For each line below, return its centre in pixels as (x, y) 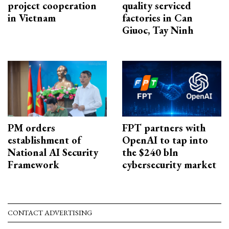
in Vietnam (32, 18)
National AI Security (53, 153)
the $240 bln (150, 153)
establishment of (44, 140)
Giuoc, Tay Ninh (158, 30)
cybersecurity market (169, 165)
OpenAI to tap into (165, 140)
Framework (33, 165)
